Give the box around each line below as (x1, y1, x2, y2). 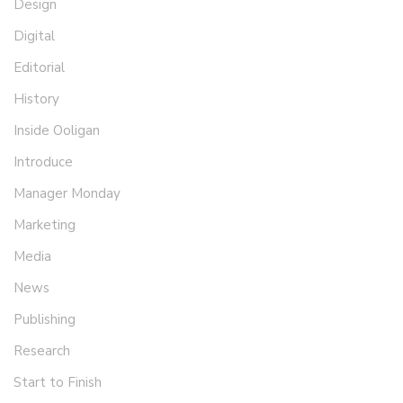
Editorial (13, 58, 65, 77)
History (13, 90, 59, 109)
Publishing (13, 310, 76, 329)
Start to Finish (13, 373, 102, 392)
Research (13, 342, 70, 361)
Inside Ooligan (13, 121, 100, 140)
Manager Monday (13, 184, 121, 203)
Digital (13, 27, 55, 46)
